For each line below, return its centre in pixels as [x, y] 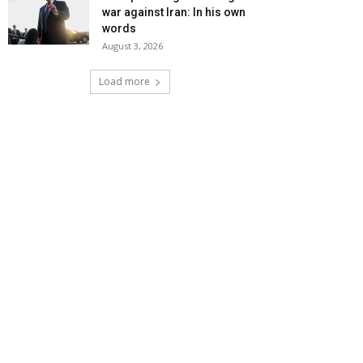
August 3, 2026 [132, 46]
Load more [124, 82]
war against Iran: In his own [174, 13]
